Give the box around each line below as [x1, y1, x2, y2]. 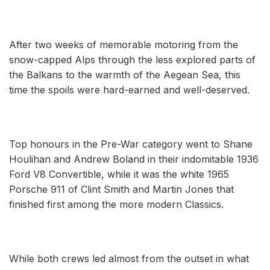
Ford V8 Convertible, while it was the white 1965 [9, 168, 229, 180]
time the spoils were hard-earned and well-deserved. [9, 83, 256, 96]
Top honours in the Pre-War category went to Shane [9, 137, 253, 150]
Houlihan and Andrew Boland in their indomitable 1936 [9, 152, 259, 165]
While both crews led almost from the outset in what [9, 252, 249, 265]
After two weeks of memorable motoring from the [9, 38, 238, 51]
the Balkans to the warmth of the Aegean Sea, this [9, 68, 240, 81]
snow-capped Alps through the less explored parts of [9, 53, 256, 66]
